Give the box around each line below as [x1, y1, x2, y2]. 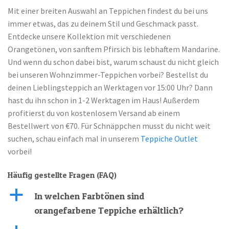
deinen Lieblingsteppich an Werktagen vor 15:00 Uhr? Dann [8, 82, 213, 93]
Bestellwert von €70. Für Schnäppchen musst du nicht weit [8, 120, 211, 131]
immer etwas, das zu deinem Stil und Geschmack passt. [8, 18, 198, 29]
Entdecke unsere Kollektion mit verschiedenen [8, 31, 171, 41]
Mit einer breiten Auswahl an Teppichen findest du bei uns [8, 5, 208, 16]
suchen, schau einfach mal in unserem [8, 133, 141, 144]
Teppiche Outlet [141, 133, 198, 144]
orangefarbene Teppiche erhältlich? [34, 204, 184, 216]
